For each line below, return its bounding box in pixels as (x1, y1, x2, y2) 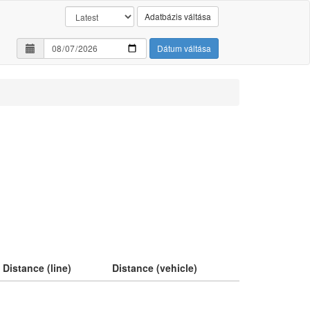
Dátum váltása (157, 42, 211, 54)
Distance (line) (3, 260, 71, 275)
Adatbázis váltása (145, 10, 211, 22)
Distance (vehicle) (112, 260, 197, 275)
